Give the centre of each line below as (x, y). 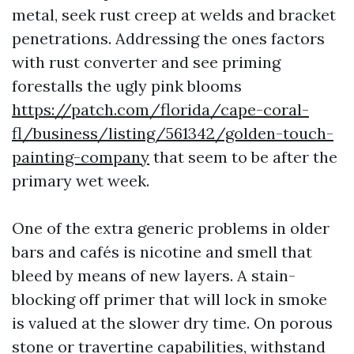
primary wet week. (81, 181)
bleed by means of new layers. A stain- (154, 275)
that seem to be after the (243, 157)
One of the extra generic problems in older (171, 228)
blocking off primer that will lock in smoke (169, 299)
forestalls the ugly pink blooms (127, 86)
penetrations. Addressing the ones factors (168, 38)
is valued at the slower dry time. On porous (172, 323)
